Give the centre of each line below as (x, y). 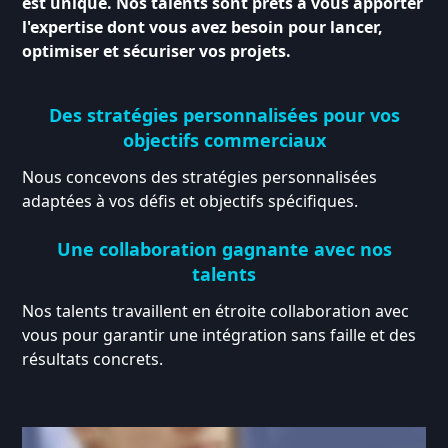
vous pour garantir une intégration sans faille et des (219, 335)
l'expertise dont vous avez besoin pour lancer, (203, 27)
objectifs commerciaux (224, 140)
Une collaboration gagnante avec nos (224, 249)
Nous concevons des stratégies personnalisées (200, 177)
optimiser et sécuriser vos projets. (157, 51)
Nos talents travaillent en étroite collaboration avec (216, 311)
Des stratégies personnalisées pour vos (224, 115)
